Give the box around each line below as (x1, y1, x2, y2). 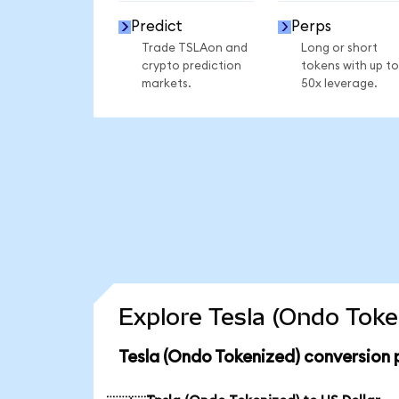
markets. (141, 77, 191, 90)
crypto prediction (141, 59, 241, 72)
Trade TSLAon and (141, 41, 248, 54)
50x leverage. (300, 77, 378, 90)
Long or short (300, 41, 378, 54)
